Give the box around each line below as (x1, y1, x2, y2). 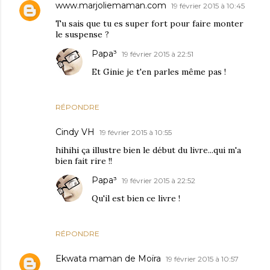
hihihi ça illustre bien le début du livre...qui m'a (55, 145, 241, 156)
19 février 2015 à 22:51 (122, 49, 193, 59)
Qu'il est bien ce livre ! (92, 193, 180, 204)
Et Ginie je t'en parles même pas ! (92, 66, 226, 78)
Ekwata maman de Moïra (55, 253, 161, 265)
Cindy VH (55, 127, 95, 138)
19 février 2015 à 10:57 (166, 254, 239, 264)
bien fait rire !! (55, 155, 112, 167)
